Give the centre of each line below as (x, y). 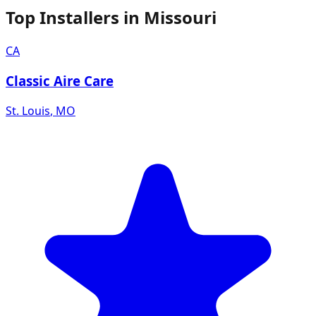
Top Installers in (75, 18)
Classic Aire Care (60, 80)
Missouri (180, 18)
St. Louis (28, 110)
